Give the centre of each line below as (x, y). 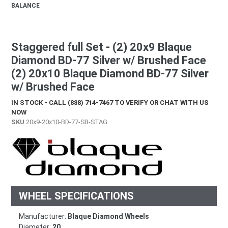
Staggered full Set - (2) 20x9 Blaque (102, 47)
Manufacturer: (43, 217)
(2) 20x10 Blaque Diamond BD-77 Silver (110, 73)
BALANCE (25, 5)
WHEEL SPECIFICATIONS (76, 196)
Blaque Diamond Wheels (108, 217)
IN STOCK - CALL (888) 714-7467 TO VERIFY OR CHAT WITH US (110, 102)
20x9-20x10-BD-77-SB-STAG (66, 122)
